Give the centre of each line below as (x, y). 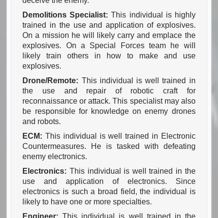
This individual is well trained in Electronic (119, 136)
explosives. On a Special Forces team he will (109, 46)
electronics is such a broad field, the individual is (109, 192)
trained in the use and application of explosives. (109, 25)
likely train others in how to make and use (109, 56)
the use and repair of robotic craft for (109, 91)
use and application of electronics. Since (109, 182)
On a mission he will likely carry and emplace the (109, 36)
